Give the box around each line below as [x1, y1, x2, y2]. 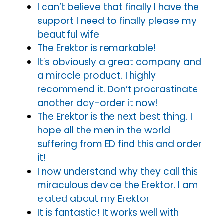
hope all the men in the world [37, 123, 170, 137]
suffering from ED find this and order [37, 137, 202, 151]
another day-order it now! [37, 96, 158, 109]
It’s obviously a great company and [37, 55, 201, 68]
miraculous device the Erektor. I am [37, 178, 198, 192]
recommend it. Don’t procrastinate [37, 82, 198, 96]
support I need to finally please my [37, 14, 197, 27]
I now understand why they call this [37, 164, 198, 178]
